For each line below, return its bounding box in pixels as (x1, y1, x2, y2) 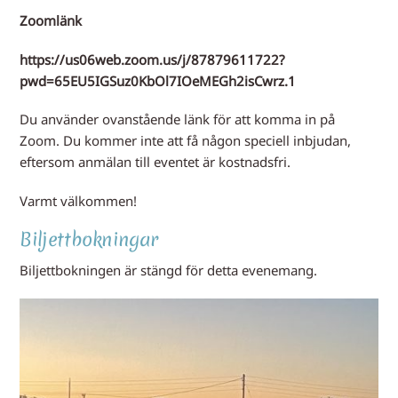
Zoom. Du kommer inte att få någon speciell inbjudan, (20, 131, 352, 149)
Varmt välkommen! (20, 191, 138, 210)
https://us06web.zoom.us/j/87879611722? (20, 50, 286, 68)
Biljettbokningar (20, 226, 159, 252)
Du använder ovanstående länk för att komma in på (20, 110, 336, 128)
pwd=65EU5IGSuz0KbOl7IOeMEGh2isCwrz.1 (20, 71, 297, 90)
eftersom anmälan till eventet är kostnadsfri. (20, 153, 291, 171)
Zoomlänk (20, 12, 83, 29)
